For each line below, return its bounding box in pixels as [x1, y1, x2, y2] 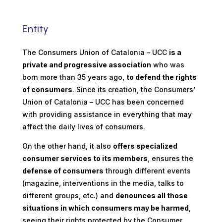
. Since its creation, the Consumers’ [72, 85, 195, 94]
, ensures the [147, 154, 193, 163]
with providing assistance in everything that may [22, 110, 192, 118]
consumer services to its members [22, 154, 148, 163]
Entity [22, 23, 49, 35]
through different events [103, 166, 191, 175]
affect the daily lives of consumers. [22, 122, 145, 131]
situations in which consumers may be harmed [22, 204, 189, 212]
